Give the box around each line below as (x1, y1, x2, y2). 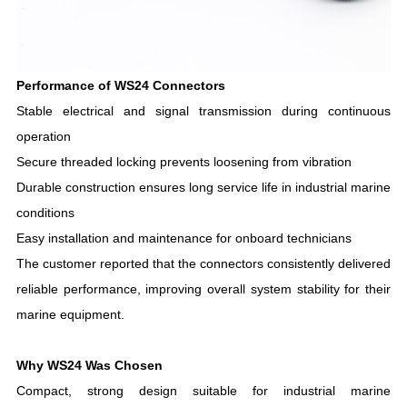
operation (15, 128, 71, 144)
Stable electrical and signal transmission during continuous (15, 103, 392, 118)
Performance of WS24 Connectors (15, 77, 225, 93)
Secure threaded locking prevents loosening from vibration (15, 154, 352, 169)
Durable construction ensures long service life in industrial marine (15, 179, 392, 194)
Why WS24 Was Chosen (15, 357, 163, 372)
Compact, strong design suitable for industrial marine (15, 382, 392, 398)
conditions (15, 204, 74, 220)
